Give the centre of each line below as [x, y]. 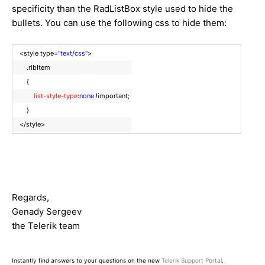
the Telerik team [46, 226]
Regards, [30, 198]
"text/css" [73, 54]
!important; [113, 96]
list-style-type [56, 96]
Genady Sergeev [47, 212]
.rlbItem [32, 68]
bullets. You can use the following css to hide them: [119, 23]
